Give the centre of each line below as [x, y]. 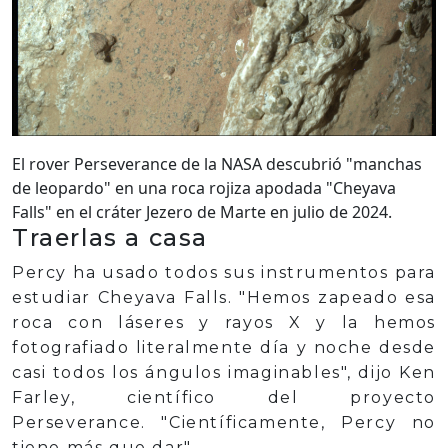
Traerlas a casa [110, 237]
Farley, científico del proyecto [224, 397]
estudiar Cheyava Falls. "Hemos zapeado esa [224, 297]
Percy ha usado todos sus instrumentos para [224, 272]
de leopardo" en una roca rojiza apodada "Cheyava [204, 188]
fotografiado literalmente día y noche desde [224, 347]
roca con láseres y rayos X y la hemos [224, 322]
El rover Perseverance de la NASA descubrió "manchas [217, 164]
